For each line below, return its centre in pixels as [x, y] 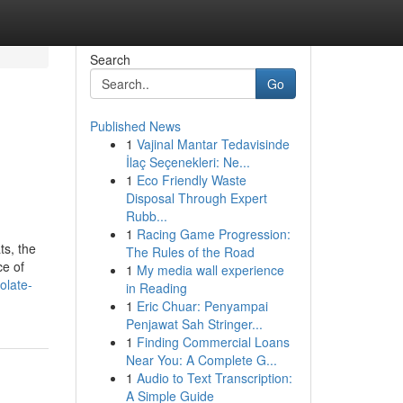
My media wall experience [210, 270]
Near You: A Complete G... [201, 360]
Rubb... [146, 216]
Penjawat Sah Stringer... [194, 324]
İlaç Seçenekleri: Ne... [188, 162]
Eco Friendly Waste [191, 180]
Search [110, 59]
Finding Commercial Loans [213, 342]
